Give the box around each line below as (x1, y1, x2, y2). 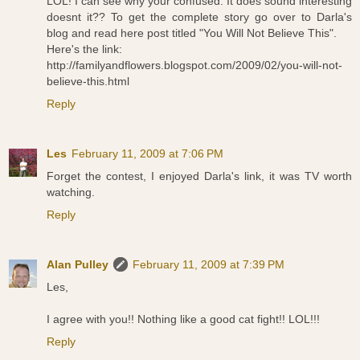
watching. (47, 186, 95, 199)
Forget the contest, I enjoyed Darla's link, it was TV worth (47, 170, 352, 183)
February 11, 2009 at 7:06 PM (72, 147, 223, 161)
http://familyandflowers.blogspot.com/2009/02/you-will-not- (47, 59, 342, 72)
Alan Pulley (47, 258, 108, 272)
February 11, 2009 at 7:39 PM (133, 258, 284, 272)
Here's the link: (47, 43, 122, 56)
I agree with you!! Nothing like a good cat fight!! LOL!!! (47, 313, 320, 326)
